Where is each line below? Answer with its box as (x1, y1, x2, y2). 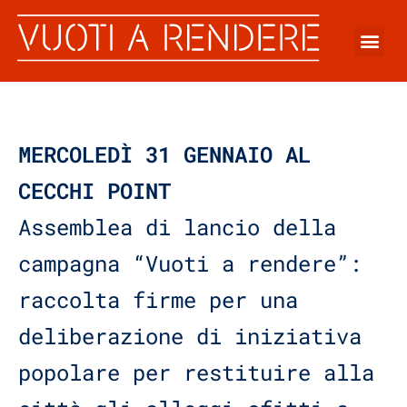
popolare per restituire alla (18, 358, 374, 388)
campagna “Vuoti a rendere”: (18, 249, 362, 279)
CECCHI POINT (18, 176, 171, 206)
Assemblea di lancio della (18, 213, 336, 243)
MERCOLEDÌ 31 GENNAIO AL (18, 140, 311, 170)
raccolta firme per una (18, 285, 298, 315)
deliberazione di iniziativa (18, 322, 362, 352)
